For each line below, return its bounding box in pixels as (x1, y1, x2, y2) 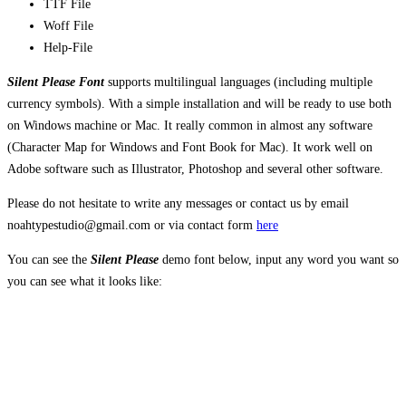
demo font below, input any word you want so (159, 252, 399, 266)
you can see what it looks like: (7, 274, 162, 288)
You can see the (7, 252, 91, 266)
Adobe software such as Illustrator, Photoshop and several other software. (7, 161, 383, 176)
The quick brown (14, 328, 334, 380)
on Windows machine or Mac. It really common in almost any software (7, 118, 372, 132)
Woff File (43, 18, 93, 33)
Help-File (43, 40, 92, 54)
